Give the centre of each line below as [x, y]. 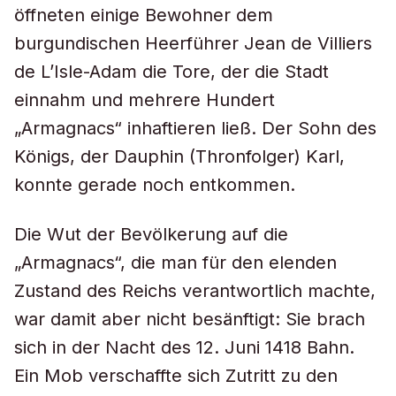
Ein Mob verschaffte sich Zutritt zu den [176, 376]
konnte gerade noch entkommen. [155, 185]
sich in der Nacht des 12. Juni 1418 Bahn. [184, 347]
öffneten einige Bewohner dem [144, 15]
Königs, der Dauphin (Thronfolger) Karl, [179, 156]
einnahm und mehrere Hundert [145, 100]
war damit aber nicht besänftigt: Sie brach [190, 319]
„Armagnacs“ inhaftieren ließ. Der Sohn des [195, 128]
